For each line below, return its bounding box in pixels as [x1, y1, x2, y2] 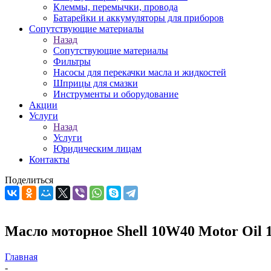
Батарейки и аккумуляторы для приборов [53, 13, 224, 23]
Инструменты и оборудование [53, 89, 178, 99]
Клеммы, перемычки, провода [53, 2, 178, 12]
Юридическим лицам [53, 143, 142, 154]
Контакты [29, 154, 70, 165]
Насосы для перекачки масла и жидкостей [53, 67, 226, 77]
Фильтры [53, 56, 91, 67]
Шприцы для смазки [53, 78, 138, 88]
